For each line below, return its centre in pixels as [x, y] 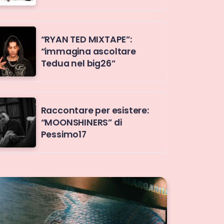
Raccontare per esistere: [95, 110]
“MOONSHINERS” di [81, 122]
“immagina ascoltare [88, 51]
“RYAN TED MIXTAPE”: [86, 39]
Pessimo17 [63, 134]
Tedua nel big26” [78, 63]
